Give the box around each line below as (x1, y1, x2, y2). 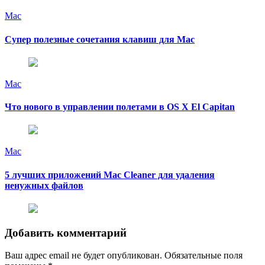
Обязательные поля (164, 250, 243, 261)
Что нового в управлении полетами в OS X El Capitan (5, 102, 235, 112)
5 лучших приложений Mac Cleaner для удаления (5, 169, 215, 180)
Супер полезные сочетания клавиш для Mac (5, 34, 195, 44)
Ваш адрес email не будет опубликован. (5, 250, 162, 261)
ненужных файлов (5, 180, 83, 190)
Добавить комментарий (5, 226, 127, 239)
